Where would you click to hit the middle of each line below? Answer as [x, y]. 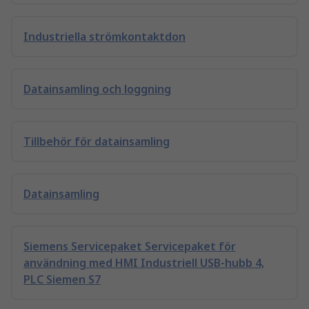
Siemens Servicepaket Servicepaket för [130, 246]
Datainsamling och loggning [97, 89]
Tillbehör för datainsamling [97, 141]
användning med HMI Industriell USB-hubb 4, [144, 263]
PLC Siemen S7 [62, 279]
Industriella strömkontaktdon [104, 37]
